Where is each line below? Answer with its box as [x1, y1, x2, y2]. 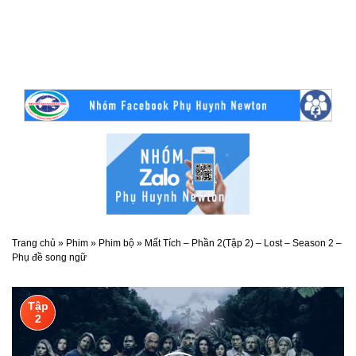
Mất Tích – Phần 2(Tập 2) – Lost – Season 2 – [145, 237, 342, 249]
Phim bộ [99, 237, 134, 249]
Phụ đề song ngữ [12, 251, 87, 263]
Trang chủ [12, 237, 56, 249]
